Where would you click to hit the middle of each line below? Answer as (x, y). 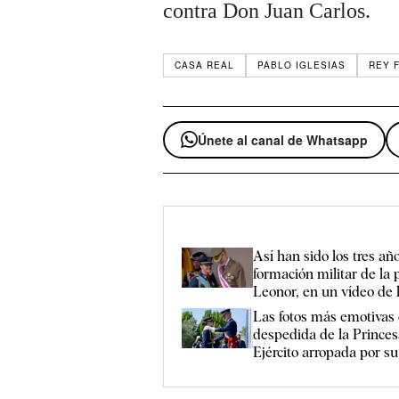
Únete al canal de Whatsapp (283, 139)
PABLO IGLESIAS (302, 65)
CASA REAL (205, 65)
